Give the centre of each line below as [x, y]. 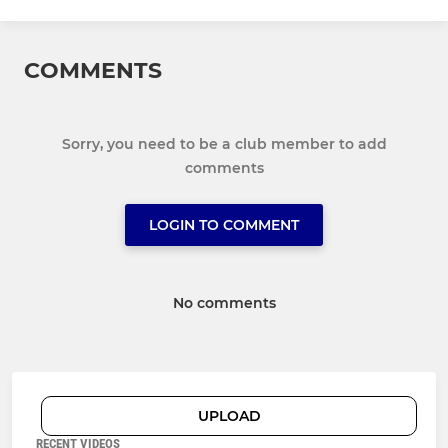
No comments [224, 302]
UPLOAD [229, 415]
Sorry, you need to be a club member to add [224, 143]
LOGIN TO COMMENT [224, 224]
